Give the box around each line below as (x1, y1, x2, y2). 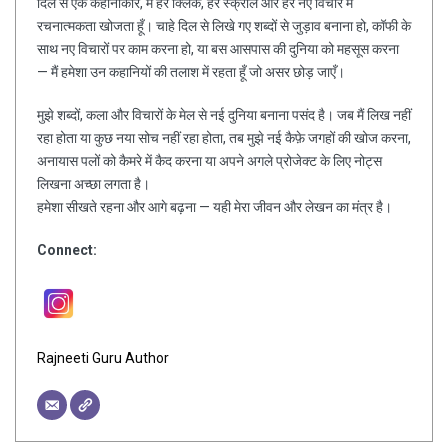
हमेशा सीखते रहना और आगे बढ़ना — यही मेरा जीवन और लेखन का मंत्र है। (37, 198, 392, 215)
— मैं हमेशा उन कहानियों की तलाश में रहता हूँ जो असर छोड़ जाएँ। (37, 63, 345, 80)
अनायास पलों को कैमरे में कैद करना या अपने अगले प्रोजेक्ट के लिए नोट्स (37, 152, 382, 169)
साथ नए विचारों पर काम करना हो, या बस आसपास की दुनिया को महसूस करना (37, 40, 399, 57)
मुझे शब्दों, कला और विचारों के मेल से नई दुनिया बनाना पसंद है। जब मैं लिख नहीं (37, 106, 411, 123)
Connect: (37, 241, 97, 258)
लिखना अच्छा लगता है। (37, 175, 150, 192)
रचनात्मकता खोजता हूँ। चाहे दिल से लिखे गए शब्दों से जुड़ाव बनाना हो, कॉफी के (37, 17, 411, 34)
